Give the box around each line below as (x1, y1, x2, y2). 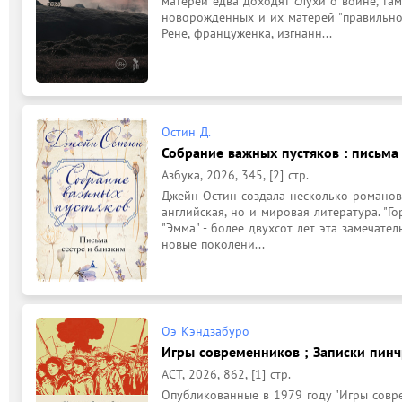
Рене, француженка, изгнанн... (162, 25, 332, 41)
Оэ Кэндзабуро (162, 323, 249, 339)
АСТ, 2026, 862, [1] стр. (162, 366, 291, 382)
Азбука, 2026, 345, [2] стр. (162, 166, 309, 183)
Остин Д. (162, 123, 211, 140)
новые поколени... (162, 235, 265, 252)
